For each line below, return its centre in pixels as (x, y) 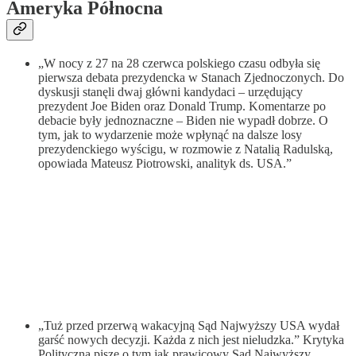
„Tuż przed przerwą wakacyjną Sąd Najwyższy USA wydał (189, 326)
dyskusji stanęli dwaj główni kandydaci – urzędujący (170, 92)
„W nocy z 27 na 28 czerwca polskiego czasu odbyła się (179, 64)
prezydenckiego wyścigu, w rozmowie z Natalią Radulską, (186, 149)
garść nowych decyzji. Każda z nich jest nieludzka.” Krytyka (191, 340)
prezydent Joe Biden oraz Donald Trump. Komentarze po (182, 106)
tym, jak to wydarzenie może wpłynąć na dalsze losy (170, 135)
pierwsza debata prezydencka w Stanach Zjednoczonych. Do (191, 78)
